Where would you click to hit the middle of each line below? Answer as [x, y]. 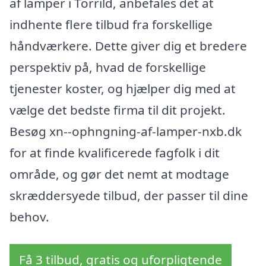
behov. [29, 217]
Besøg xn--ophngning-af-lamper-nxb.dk [126, 132]
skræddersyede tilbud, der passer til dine [129, 196]
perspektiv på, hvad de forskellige [108, 67]
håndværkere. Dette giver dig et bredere [128, 46]
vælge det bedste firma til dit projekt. [118, 110]
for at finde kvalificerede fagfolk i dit [115, 153]
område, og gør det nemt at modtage [119, 174]
